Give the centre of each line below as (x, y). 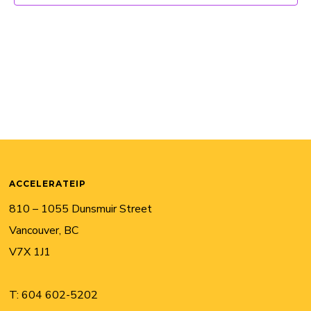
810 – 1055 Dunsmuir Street (81, 209)
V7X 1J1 (30, 252)
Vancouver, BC (44, 230)
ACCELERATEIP (48, 184)
